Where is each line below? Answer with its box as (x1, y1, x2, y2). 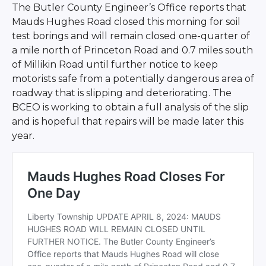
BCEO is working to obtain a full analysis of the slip (11, 101, 249, 113)
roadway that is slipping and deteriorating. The (11, 87, 232, 99)
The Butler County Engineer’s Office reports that (11, 1, 246, 13)
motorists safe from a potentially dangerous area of (11, 72, 254, 84)
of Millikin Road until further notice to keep (11, 58, 218, 70)
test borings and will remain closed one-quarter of (11, 30, 250, 42)
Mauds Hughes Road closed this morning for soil (11, 15, 240, 27)
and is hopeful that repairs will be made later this (11, 115, 243, 127)
